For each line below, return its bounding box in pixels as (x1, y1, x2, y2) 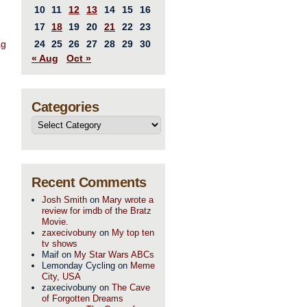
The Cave (112, 282, 150, 293)
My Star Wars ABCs (74, 249, 154, 260)
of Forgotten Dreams (42, 293, 123, 304)
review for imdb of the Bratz (42, 206, 151, 216)
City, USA (42, 271, 81, 282)
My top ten (112, 228, 154, 238)
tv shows (42, 238, 77, 249)
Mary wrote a (102, 195, 153, 205)
